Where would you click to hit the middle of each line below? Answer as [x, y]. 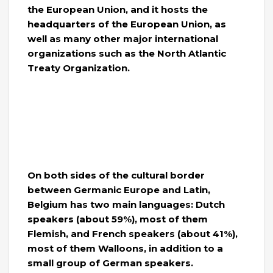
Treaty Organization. [79, 68]
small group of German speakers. [110, 263]
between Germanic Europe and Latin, [119, 190]
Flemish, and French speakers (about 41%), [133, 233]
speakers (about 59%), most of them [118, 219]
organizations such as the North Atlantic [127, 53]
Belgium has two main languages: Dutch [126, 204]
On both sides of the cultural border [116, 175]
